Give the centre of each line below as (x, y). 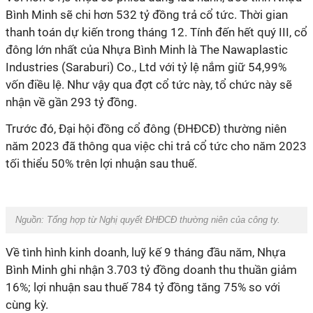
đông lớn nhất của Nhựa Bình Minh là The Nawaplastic (147, 50)
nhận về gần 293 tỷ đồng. (71, 102)
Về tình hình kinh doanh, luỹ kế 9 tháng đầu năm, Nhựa (146, 252)
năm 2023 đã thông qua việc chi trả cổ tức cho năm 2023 (156, 146)
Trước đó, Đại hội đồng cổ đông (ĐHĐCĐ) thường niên (146, 129)
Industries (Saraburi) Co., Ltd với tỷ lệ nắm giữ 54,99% (146, 67)
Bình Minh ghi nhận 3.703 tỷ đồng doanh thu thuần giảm (151, 270)
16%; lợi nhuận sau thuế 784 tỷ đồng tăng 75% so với (143, 287)
